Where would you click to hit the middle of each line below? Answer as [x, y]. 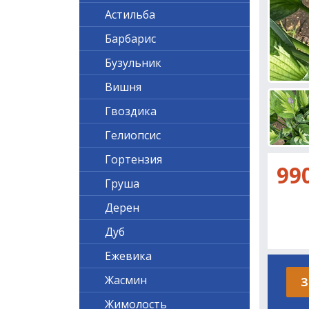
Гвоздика [130, 111]
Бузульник [133, 63]
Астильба [130, 14]
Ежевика [128, 256]
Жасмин [126, 280]
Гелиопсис [132, 135]
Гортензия [133, 159]
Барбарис [130, 39]
